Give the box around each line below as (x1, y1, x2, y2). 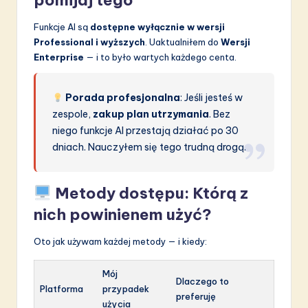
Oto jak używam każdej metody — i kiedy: (34, 236, 207, 247)
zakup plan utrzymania (93, 108, 210, 121)
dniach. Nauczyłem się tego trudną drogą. (52, 141, 247, 154)
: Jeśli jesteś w (180, 91, 243, 104)
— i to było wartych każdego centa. (84, 52, 236, 63)
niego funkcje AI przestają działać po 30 (52, 124, 239, 137)
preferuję (176, 291, 216, 302)
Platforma (40, 283, 83, 295)
